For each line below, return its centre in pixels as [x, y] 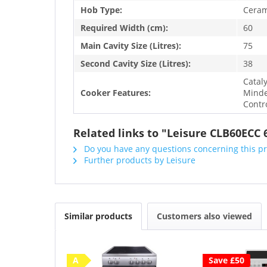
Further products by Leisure [139, 160]
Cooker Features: [116, 92]
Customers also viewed [204, 216]
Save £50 [226, 260]
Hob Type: [101, 10]
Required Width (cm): [124, 27]
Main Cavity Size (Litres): [131, 45]
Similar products [98, 216]
